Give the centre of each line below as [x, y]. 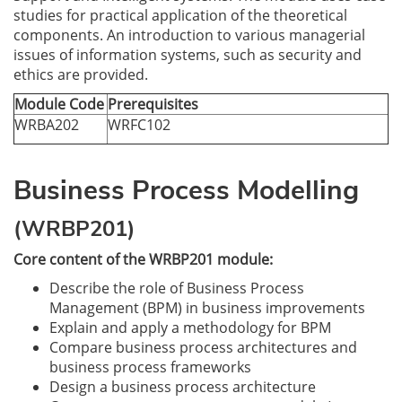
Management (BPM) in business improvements [207, 308]
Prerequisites [153, 104]
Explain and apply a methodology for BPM [190, 328]
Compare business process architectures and [203, 347]
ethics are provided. [81, 74]
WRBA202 [47, 125]
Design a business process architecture [183, 387]
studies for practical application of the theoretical [180, 15]
